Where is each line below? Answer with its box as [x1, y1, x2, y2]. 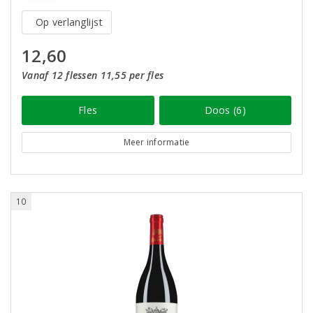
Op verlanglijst [36, 15, 103, 29]
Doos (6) [204, 103, 246, 117]
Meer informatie [123, 136, 190, 148]
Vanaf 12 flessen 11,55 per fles [22, 68, 164, 82]
